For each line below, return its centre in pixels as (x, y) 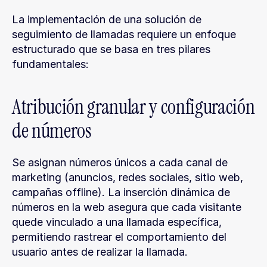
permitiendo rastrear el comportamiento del (119, 237)
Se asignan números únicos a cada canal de (120, 162)
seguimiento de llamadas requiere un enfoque (124, 34)
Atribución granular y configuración (133, 107)
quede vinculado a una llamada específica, (117, 222)
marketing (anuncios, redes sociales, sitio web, (128, 177)
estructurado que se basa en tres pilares (111, 49)
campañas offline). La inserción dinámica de (121, 192)
